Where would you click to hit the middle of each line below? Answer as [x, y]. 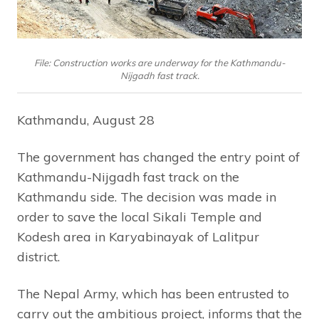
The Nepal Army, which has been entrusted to [153, 294]
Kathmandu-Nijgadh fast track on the [128, 177]
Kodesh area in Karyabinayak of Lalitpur [138, 237]
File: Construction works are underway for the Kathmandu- [159, 63]
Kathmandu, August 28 [86, 120]
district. [38, 257]
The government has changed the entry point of [158, 157]
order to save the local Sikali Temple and [140, 217]
